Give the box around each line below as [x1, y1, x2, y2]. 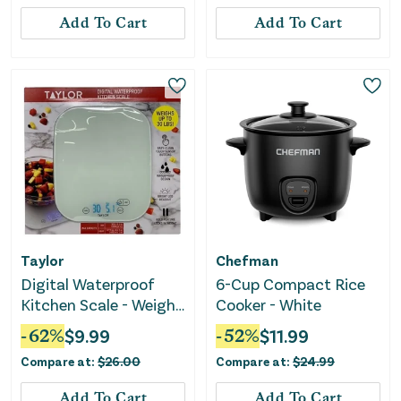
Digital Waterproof [21, 273, 155, 294]
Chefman [216, 251, 278, 269]
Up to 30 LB [21, 314, 106, 335]
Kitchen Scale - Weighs [21, 294, 183, 314]
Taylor [21, 251, 64, 269]
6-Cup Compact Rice [216, 273, 365, 294]
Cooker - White [216, 294, 321, 314]
